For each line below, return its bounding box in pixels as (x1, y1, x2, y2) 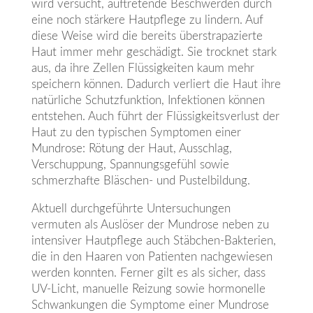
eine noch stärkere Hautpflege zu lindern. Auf (31, 14, 263, 27)
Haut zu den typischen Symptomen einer (31, 126, 241, 139)
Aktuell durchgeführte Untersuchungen (31, 203, 231, 215)
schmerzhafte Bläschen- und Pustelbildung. (31, 175, 250, 187)
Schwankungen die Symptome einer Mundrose (31, 299, 269, 312)
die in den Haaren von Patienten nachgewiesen (31, 251, 272, 263)
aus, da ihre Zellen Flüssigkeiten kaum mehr (31, 62, 254, 75)
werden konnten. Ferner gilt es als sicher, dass (31, 267, 265, 279)
